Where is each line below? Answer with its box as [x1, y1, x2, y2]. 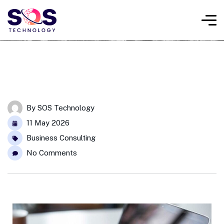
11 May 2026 [26, 118, 69, 127]
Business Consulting [26, 133, 95, 142]
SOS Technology [37, 103, 94, 112]
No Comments [26, 148, 77, 157]
